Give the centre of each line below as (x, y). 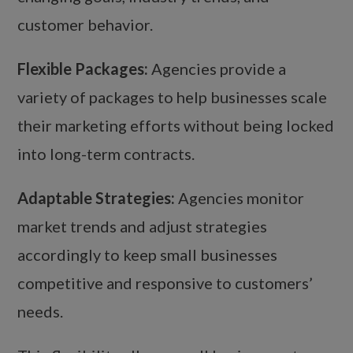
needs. (41, 312)
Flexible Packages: (83, 69)
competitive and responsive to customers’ (165, 283)
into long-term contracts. (106, 154)
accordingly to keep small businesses (148, 255)
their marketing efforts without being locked (176, 126)
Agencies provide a (217, 69)
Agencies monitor (240, 198)
